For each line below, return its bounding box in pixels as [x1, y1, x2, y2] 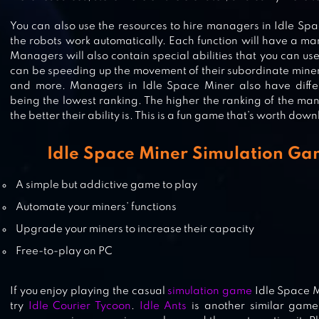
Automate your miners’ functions [16, 202, 177, 212]
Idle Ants [139, 301, 187, 311]
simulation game [167, 286, 253, 296]
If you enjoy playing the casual [10, 286, 168, 296]
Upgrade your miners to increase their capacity [16, 224, 255, 234]
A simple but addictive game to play [16, 180, 198, 190]
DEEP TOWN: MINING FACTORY [53, 43, 296, 59]
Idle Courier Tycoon [28, 301, 132, 311]
